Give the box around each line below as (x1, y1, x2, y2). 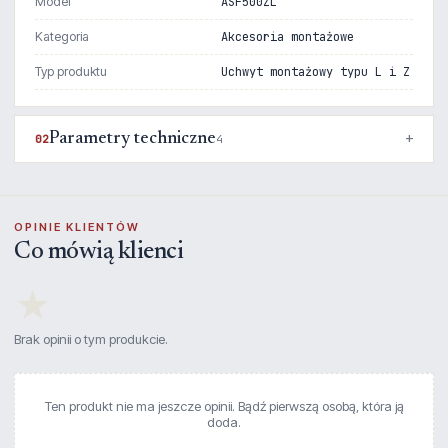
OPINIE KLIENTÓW (14, 219, 140, 234)
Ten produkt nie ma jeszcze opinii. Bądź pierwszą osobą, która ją (44, 397, 404, 414)
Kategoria (35, 28, 89, 44)
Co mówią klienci (14, 239, 183, 264)
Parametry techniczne (49, 129, 216, 148)
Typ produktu (35, 63, 107, 79)
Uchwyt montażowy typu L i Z (221, 63, 411, 80)
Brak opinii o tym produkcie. (14, 330, 168, 347)
